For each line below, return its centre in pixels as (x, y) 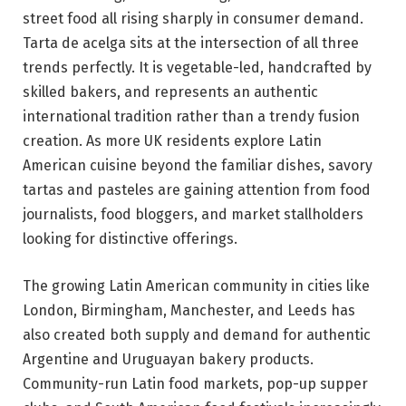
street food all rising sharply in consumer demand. (193, 19)
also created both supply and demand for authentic (197, 335)
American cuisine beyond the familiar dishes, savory (198, 166)
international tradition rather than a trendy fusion (191, 117)
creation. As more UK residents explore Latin (172, 141)
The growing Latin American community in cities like (196, 286)
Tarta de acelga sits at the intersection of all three (191, 43)
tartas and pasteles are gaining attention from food (197, 190)
